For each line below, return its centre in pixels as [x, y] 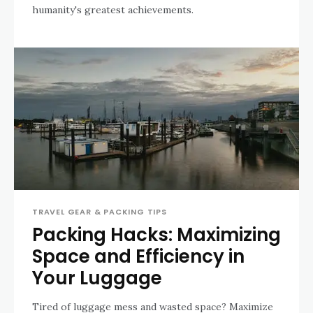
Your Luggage [97, 278]
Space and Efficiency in [138, 257]
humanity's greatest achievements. [113, 10]
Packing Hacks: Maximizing [156, 235]
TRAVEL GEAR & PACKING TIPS [100, 212]
